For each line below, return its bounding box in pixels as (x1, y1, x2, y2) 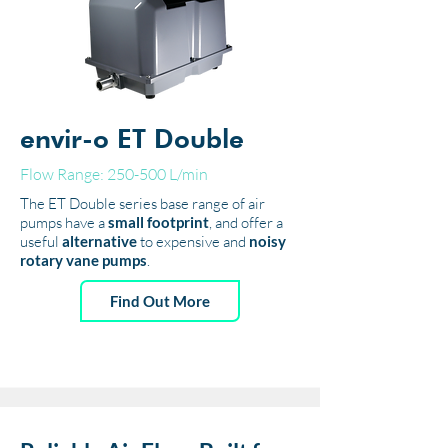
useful (20, 232, 62, 251)
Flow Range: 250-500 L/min (20, 164, 208, 184)
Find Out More (110, 292, 210, 310)
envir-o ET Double (20, 123, 244, 154)
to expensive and (140, 232, 249, 251)
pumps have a (20, 213, 108, 232)
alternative (62, 232, 140, 250)
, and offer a (209, 213, 283, 232)
